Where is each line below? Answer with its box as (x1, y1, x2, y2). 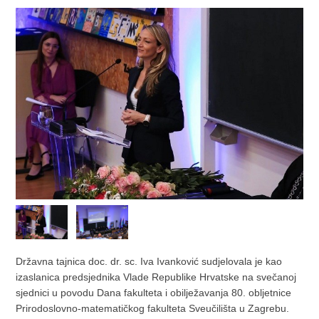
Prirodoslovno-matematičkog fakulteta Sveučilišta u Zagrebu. (16, 303, 290, 315)
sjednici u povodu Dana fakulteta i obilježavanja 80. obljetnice (16, 287, 292, 299)
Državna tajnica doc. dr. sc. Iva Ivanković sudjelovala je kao (16, 256, 283, 268)
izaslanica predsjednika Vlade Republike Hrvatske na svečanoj (16, 271, 297, 283)
